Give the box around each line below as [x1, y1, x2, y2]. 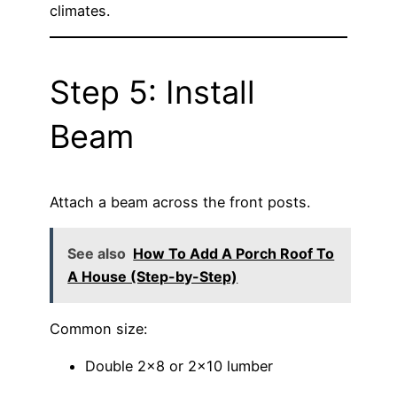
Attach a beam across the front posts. [50, 192, 310, 211]
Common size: [50, 320, 147, 339]
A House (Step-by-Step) [67, 268, 238, 286]
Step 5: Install [50, 72, 255, 112]
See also [67, 245, 127, 263]
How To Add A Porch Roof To [133, 245, 335, 263]
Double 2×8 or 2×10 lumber [85, 357, 273, 376]
